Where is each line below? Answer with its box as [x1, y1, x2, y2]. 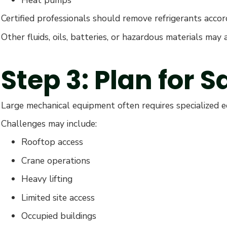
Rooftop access [21, 136, 83, 148]
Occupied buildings [21, 209, 96, 222]
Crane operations [21, 154, 90, 167]
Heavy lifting [21, 173, 72, 185]
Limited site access [21, 191, 95, 204]
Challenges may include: [1, 117, 97, 130]
